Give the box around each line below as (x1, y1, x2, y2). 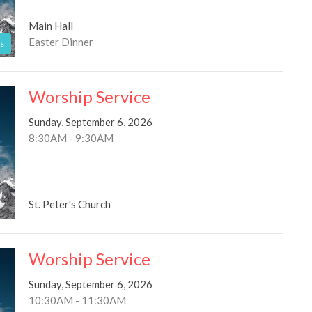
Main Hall (28, 19, 73, 33)
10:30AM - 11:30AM (28, 293, 126, 306)
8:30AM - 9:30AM (28, 132, 114, 145)
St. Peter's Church (28, 197, 111, 210)
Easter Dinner (28, 36, 93, 49)
